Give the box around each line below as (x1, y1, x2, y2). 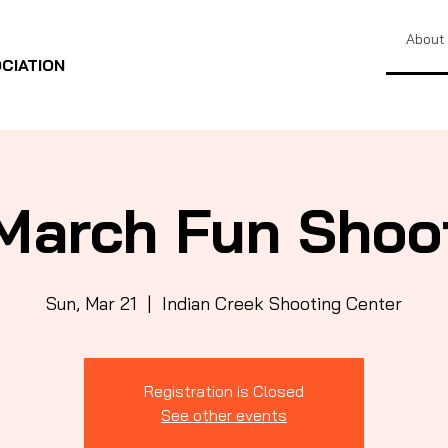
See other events (161, 405, 287, 425)
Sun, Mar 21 (46, 292, 137, 315)
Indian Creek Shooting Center (162, 292, 402, 315)
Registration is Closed (144, 381, 304, 401)
